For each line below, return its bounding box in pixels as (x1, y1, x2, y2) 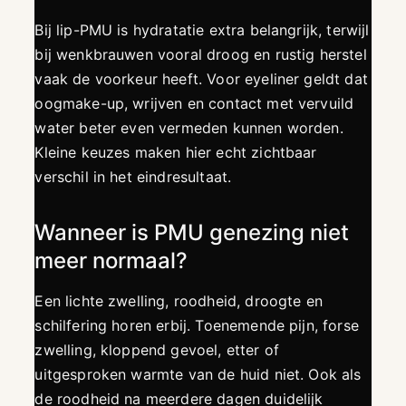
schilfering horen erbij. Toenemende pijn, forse (34, 316, 359, 335)
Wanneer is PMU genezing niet (34, 219, 350, 246)
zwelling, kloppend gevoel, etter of (34, 341, 280, 360)
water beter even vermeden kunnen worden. (34, 119, 343, 138)
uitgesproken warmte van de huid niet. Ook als (34, 365, 362, 384)
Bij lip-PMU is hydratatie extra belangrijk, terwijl (34, 21, 370, 40)
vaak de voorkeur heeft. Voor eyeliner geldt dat (34, 70, 368, 89)
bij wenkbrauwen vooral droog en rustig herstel (34, 45, 367, 64)
